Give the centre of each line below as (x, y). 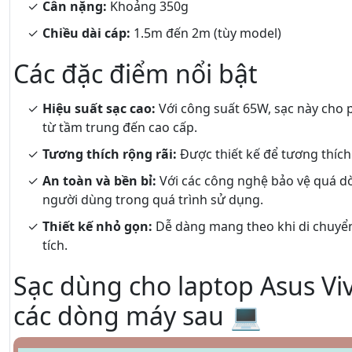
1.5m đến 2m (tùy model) (206, 33)
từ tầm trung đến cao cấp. (120, 127)
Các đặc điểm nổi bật (136, 73)
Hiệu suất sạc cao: (99, 108)
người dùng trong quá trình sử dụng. (153, 200)
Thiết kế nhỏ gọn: (97, 226)
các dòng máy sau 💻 (137, 315)
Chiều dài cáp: (86, 33)
